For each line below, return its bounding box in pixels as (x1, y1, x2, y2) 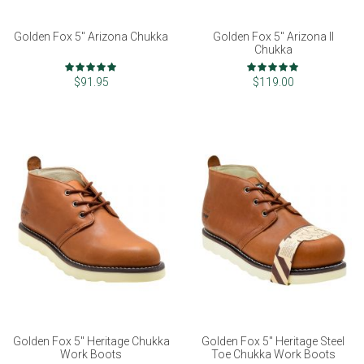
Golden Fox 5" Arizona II (212, 29, 334, 43)
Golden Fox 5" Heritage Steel (201, 335, 344, 349)
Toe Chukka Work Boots (210, 348, 336, 362)
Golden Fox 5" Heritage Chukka (12, 335, 170, 349)
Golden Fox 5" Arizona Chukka (14, 29, 168, 43)
